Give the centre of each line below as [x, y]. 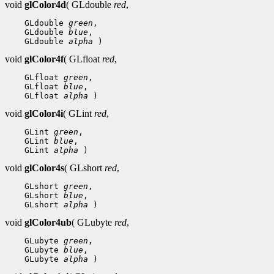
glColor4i [44, 113]
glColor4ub [48, 222]
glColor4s [44, 168]
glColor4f [44, 59]
